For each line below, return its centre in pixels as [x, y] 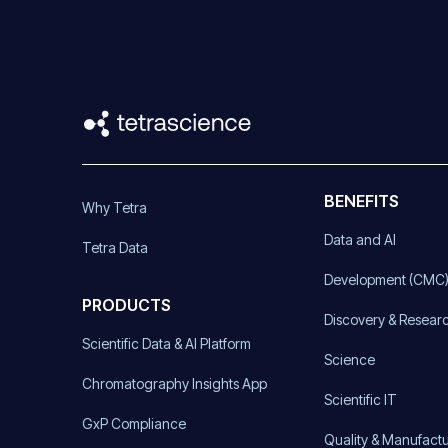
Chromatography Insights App [174, 383]
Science [350, 359]
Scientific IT [361, 399]
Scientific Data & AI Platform [166, 343]
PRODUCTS [126, 304]
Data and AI [360, 239]
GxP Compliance [134, 423]
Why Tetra [114, 207]
